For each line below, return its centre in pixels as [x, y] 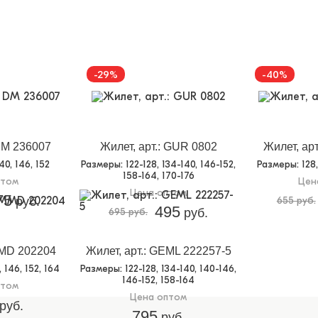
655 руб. [296, 201]
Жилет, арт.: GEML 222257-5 [158, 251]
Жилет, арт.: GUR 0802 [158, 147]
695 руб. [128, 212]
